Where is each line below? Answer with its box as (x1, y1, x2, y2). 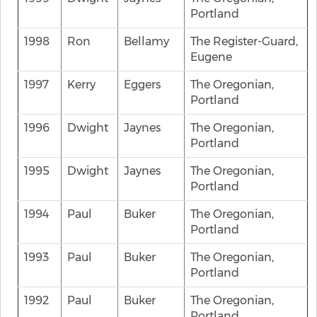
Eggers (124, 78, 161, 91)
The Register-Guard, (190, 35, 298, 48)
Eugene (190, 50, 232, 64)
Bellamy (124, 35, 169, 48)
